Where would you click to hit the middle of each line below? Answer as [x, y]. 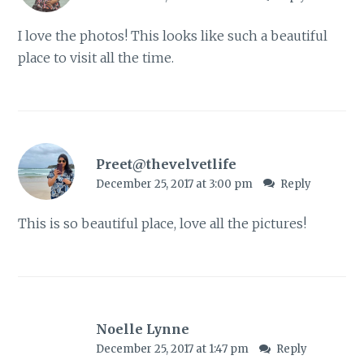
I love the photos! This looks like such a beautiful [173, 36]
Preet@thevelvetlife [166, 164]
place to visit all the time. [96, 58]
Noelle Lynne [142, 329]
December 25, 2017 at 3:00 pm [175, 184]
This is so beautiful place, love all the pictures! [162, 223]
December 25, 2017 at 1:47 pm [173, 349]
